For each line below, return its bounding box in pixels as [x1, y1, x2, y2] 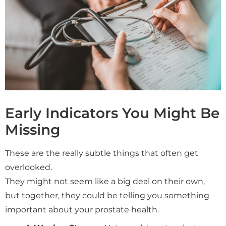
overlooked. [5, 162, 52, 173]
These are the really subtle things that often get [5, 148, 198, 158]
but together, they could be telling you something [5, 191, 209, 201]
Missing [5, 121, 60, 139]
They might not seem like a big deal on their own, [5, 177, 205, 187]
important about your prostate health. [5, 205, 159, 215]
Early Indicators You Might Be [5, 104, 219, 122]
